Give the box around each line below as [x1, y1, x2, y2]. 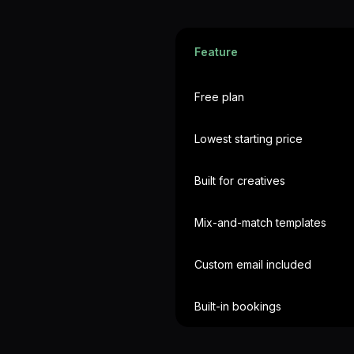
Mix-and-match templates [194, 216, 326, 229]
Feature [194, 45, 238, 58]
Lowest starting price [194, 132, 303, 145]
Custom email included [194, 258, 311, 271]
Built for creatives [194, 174, 285, 187]
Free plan [194, 90, 244, 104]
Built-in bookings [194, 299, 281, 313]
